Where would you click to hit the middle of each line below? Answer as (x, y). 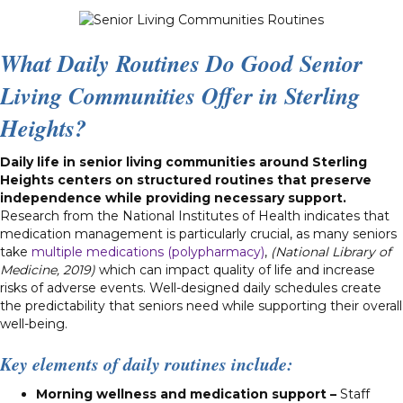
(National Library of (331, 251)
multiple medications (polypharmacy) (148, 251)
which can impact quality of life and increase (237, 269)
